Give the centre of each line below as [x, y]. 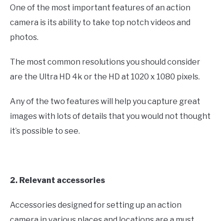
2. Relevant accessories [57, 180]
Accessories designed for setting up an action [96, 205]
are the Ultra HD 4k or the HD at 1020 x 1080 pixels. [105, 76]
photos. [24, 37]
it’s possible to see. [45, 131]
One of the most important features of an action [100, 7]
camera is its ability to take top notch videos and [100, 22]
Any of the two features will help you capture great [105, 101]
